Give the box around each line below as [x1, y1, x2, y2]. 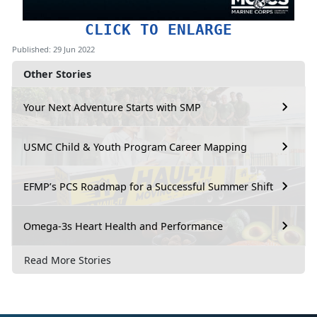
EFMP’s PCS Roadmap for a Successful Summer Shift [23, 179, 273, 193]
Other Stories [23, 67, 91, 81]
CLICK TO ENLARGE [85, 21, 232, 39]
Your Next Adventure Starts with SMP [23, 100, 201, 114]
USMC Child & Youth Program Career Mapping [23, 139, 247, 154]
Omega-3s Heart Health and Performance [23, 219, 223, 233]
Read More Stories [24, 253, 111, 267]
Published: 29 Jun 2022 [12, 44, 95, 55]
